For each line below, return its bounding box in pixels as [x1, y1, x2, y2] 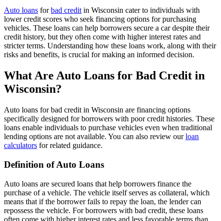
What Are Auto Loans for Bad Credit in [4, 69, 205, 82]
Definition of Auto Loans [4, 159, 104, 170]
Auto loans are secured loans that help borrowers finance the [4, 179, 191, 188]
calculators [4, 141, 37, 150]
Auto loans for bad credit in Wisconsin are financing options [4, 106, 190, 114]
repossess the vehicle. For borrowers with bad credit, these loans [4, 206, 203, 215]
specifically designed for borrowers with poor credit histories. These [4, 114, 215, 123]
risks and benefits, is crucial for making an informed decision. [4, 50, 194, 59]
